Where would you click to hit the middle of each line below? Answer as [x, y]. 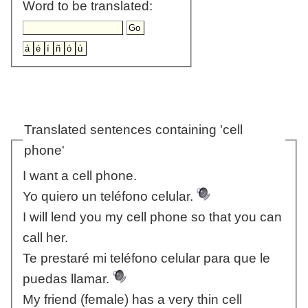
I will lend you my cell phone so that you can [152, 217]
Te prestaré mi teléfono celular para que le [146, 258]
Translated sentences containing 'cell [133, 130]
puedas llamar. [67, 279]
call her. [45, 238]
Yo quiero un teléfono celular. [109, 197]
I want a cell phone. [79, 176]
